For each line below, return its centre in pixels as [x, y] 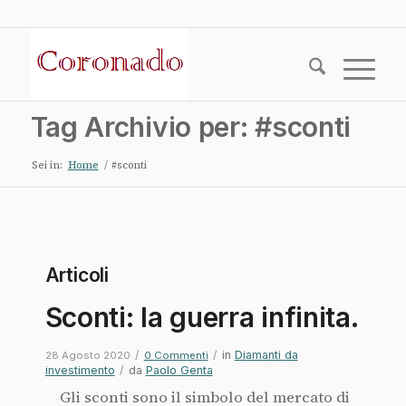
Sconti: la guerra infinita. [202, 317]
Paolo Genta [179, 370]
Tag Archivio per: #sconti [191, 127]
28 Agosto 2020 [87, 355]
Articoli [77, 275]
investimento [80, 370]
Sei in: [47, 165]
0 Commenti [176, 355]
